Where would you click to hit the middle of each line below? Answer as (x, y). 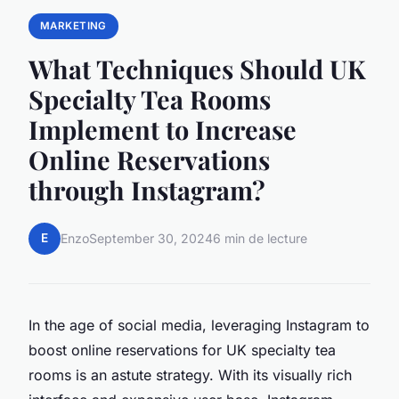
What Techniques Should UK (197, 68)
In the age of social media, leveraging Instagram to (199, 325)
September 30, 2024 (151, 239)
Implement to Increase (163, 129)
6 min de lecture (260, 239)
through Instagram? (147, 189)
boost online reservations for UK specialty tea (182, 350)
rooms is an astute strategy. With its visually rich (190, 375)
